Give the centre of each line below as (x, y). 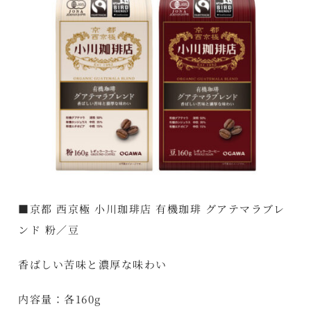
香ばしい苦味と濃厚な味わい (93, 264)
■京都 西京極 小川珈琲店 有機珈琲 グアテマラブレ (152, 208)
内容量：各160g (60, 299)
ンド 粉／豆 (49, 229)
